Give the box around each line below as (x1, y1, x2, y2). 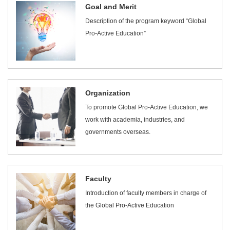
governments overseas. (85, 128, 151, 136)
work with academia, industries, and (85, 116, 185, 123)
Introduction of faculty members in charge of (85, 189, 207, 197)
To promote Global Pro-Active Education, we (85, 103, 208, 111)
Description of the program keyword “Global (85, 17, 207, 25)
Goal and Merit (85, 2, 137, 11)
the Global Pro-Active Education (85, 202, 175, 209)
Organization (85, 88, 131, 97)
